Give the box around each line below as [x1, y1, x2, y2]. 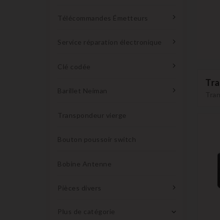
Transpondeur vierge [57, 110, 127, 119]
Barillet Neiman [57, 86, 108, 95]
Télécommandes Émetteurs [57, 13, 148, 22]
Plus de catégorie [57, 207, 115, 216]
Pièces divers [57, 184, 102, 192]
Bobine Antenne [57, 159, 111, 168]
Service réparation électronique [57, 38, 162, 47]
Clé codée [57, 62, 91, 71]
